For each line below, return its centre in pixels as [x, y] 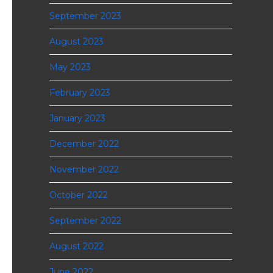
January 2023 [77, 118]
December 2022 [84, 144]
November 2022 [84, 169]
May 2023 [70, 67]
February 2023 [80, 93]
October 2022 [78, 195]
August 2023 [76, 41]
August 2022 [76, 246]
